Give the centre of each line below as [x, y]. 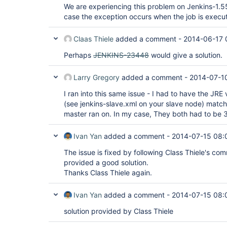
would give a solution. [186, 55]
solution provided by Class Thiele [119, 211]
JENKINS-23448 [121, 55]
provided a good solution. [106, 162]
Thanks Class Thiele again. [108, 173]
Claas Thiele [93, 39]
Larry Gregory [97, 77]
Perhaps [79, 55]
